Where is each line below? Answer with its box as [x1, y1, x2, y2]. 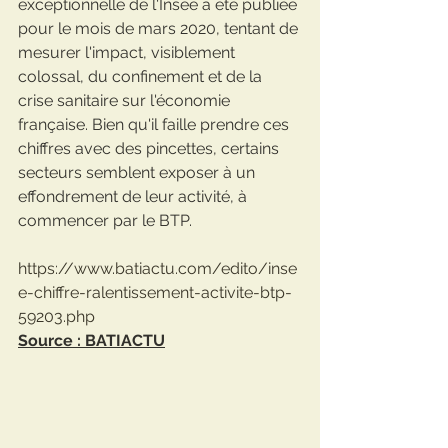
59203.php [18, 307, 95, 326]
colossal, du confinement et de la [18, 67, 266, 86]
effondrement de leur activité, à [18, 187, 251, 206]
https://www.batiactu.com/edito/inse [18, 259, 297, 278]
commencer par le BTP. [18, 211, 192, 230]
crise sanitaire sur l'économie [18, 91, 234, 110]
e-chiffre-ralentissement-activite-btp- [18, 283, 292, 302]
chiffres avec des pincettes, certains [18, 139, 283, 158]
